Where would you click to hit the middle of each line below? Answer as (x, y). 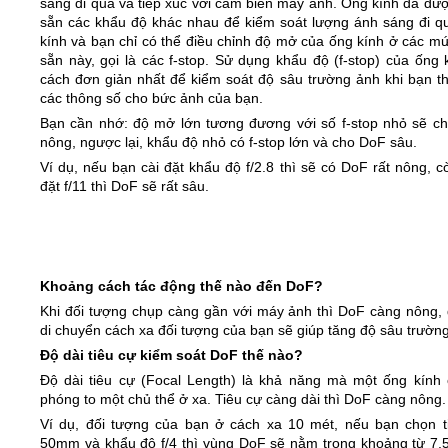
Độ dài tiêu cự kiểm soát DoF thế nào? (171, 354)
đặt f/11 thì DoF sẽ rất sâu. (124, 185)
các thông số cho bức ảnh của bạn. (151, 97)
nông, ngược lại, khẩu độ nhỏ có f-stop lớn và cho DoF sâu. (228, 141)
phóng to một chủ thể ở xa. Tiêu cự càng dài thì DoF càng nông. (243, 398)
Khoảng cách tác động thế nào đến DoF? (181, 285)
